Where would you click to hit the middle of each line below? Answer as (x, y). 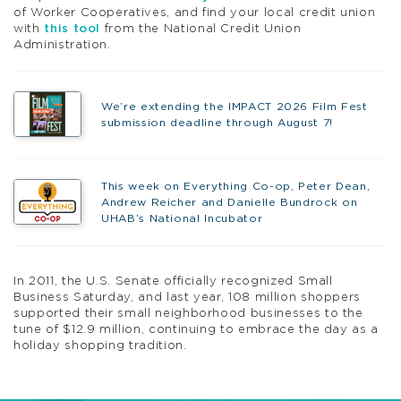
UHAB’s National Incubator (182, 218)
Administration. (62, 46)
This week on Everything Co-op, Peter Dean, (235, 186)
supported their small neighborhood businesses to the (188, 313)
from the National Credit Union (201, 30)
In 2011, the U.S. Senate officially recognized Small (173, 281)
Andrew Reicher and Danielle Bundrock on (229, 202)
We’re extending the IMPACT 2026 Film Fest (234, 106)
